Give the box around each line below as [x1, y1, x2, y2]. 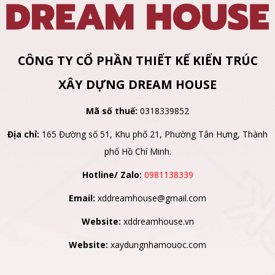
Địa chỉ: [7, 128, 42, 141]
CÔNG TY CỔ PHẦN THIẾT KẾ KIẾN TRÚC [17, 52, 258, 69]
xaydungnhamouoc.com [110, 239, 206, 251]
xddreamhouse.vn [123, 215, 194, 228]
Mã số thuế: [86, 105, 137, 117]
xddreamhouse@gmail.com [95, 192, 206, 204]
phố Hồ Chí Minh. [104, 145, 171, 158]
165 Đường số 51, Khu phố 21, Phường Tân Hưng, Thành [42, 128, 268, 141]
